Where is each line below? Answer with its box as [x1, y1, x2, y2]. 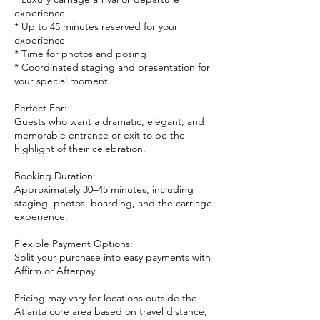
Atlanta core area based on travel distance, [14, 305, 207, 318]
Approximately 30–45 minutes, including [14, 183, 194, 196]
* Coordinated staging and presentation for [14, 61, 210, 74]
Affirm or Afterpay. [14, 264, 98, 277]
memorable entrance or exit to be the [14, 129, 185, 141]
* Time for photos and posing [14, 47, 146, 60]
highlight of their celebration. [14, 142, 146, 155]
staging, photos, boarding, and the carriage [14, 196, 212, 209]
